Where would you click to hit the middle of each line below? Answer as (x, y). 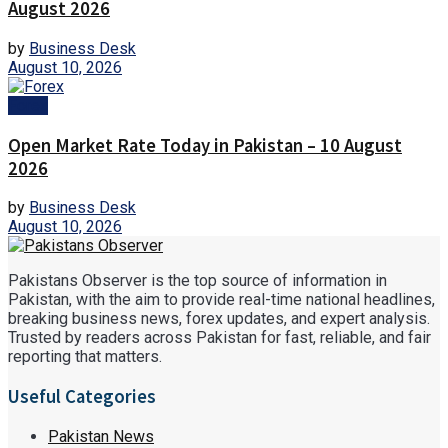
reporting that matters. (85, 357)
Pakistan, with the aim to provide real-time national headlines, (221, 300)
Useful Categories (82, 397)
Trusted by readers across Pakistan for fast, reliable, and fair (219, 338)
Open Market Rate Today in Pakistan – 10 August (205, 145)
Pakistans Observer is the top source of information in (197, 281)
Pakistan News (101, 436)
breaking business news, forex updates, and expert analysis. (219, 319)
